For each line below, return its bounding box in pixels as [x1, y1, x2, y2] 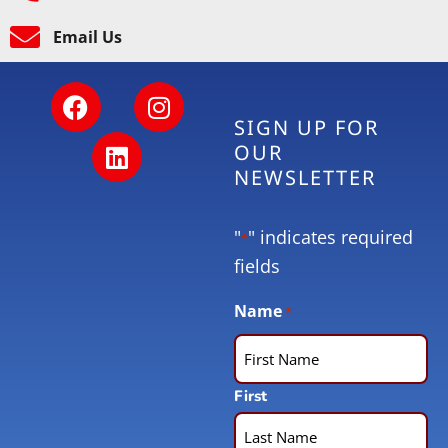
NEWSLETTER [234, 164, 376, 192]
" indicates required [248, 224, 413, 249]
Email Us [52, 25, 122, 48]
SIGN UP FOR [234, 114, 379, 142]
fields [234, 253, 280, 278]
